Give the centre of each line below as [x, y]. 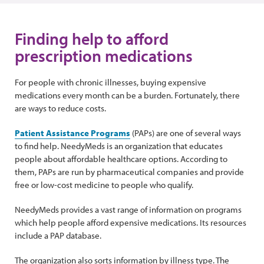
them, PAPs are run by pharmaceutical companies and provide [129, 172]
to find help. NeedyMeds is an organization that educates [119, 146]
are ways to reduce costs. [60, 108]
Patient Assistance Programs [72, 133]
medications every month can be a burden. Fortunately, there [127, 95]
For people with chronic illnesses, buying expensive [110, 82]
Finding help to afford [92, 39]
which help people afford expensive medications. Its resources [131, 222]
